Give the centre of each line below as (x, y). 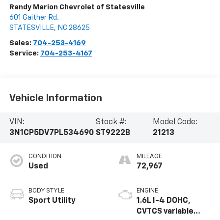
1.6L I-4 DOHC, (164, 201)
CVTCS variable (165, 212)
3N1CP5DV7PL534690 (51, 133)
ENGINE (147, 191)
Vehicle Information (55, 98)
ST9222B (113, 133)
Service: (25, 54)
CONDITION (45, 157)
